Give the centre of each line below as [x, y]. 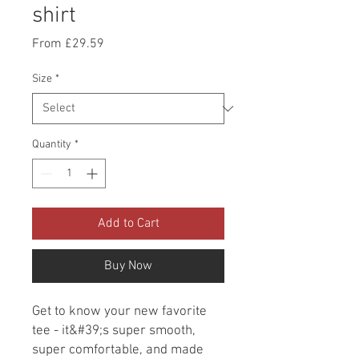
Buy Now [128, 266]
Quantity [52, 145]
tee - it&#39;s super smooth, [114, 331]
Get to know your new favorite [119, 312]
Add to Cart [128, 224]
